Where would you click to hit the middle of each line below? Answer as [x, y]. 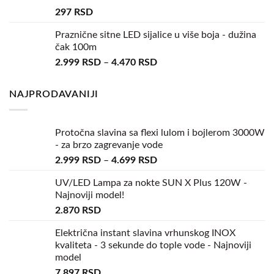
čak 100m [76, 47]
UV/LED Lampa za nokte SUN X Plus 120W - [151, 183]
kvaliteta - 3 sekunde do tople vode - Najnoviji [153, 245]
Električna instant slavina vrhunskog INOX [145, 233]
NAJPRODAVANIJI [54, 94]
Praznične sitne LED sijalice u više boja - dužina [156, 35]
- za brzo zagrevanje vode [109, 145]
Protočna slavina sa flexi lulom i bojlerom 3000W [160, 132]
